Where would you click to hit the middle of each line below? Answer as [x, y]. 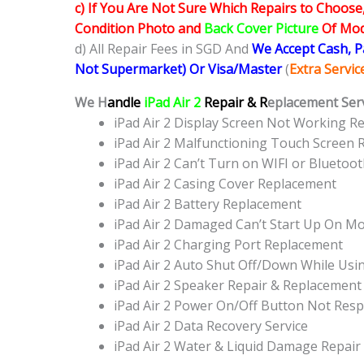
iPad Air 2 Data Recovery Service [211, 326]
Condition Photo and [139, 29]
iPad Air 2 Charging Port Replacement [228, 245]
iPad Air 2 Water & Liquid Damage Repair [237, 347]
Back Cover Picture [261, 29]
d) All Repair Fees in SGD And [163, 49]
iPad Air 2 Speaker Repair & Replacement [238, 286]
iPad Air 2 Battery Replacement [208, 204]
